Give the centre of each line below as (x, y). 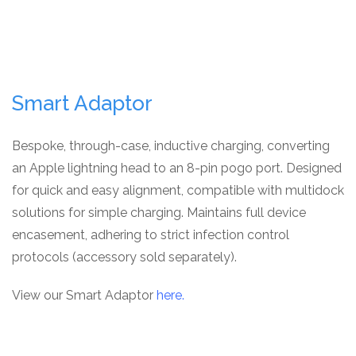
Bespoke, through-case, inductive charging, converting (171, 146)
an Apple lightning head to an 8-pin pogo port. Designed (177, 168)
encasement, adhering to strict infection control (151, 235)
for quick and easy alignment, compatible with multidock (178, 191)
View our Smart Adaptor (84, 296)
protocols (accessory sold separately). (124, 257)
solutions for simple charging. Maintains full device (159, 213)
